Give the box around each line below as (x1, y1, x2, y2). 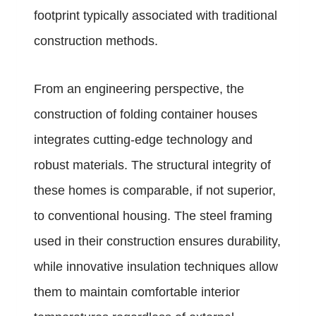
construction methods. (34, 33, 158, 48)
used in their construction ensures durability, (34, 233, 281, 248)
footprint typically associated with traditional (34, 8, 277, 23)
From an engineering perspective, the (34, 81, 244, 96)
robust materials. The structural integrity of (34, 157, 271, 172)
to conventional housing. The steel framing (34, 208, 272, 223)
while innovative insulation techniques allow (34, 259, 278, 274)
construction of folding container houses (34, 107, 257, 121)
